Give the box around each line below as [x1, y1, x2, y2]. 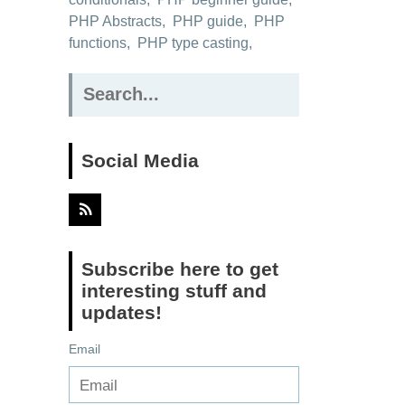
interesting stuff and [81, 280, 267, 301]
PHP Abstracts [69, 14, 162, 29]
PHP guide [173, 14, 243, 29]
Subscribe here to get [81, 259, 278, 279]
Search [69, 75, 109, 89]
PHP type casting [137, 35, 249, 51]
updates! [81, 302, 162, 323]
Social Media [81, 150, 199, 171]
